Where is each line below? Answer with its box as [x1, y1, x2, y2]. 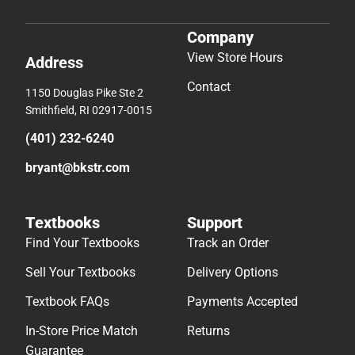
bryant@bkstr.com [25, 159, 130, 175]
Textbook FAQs [25, 293, 109, 309]
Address [25, 52, 83, 72]
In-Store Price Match [25, 323, 138, 338]
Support [187, 212, 242, 232]
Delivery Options [187, 264, 278, 280]
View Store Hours [187, 49, 283, 65]
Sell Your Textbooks [25, 264, 136, 280]
